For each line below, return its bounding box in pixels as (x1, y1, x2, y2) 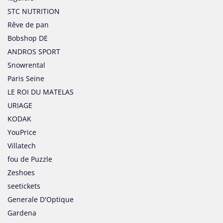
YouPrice (7, 127, 36, 137)
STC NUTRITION (7, 6, 60, 16)
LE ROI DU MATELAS (7, 87, 74, 97)
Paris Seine (7, 74, 44, 84)
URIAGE (7, 101, 32, 111)
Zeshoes (7, 168, 35, 178)
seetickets (7, 181, 40, 191)
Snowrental (7, 60, 45, 70)
